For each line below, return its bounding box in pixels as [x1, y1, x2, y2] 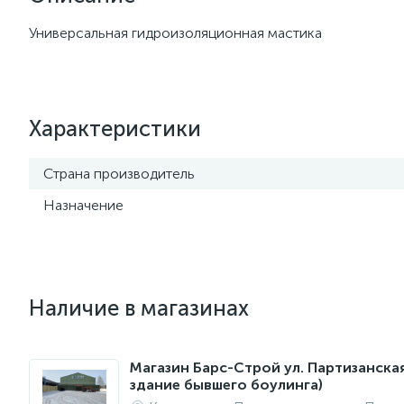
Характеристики [29, 115, 201, 142]
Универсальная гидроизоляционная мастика [29, 24, 322, 41]
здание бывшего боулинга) [130, 376, 323, 393]
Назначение [43, 197, 124, 214]
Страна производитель [43, 165, 195, 182]
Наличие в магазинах [29, 295, 249, 321]
